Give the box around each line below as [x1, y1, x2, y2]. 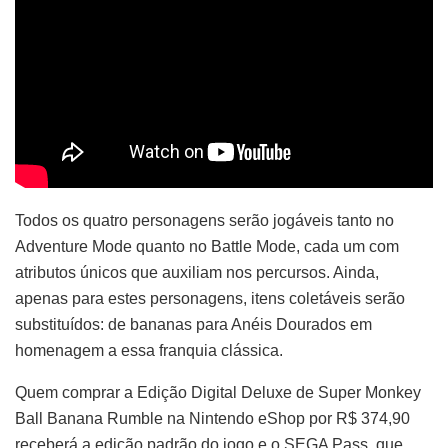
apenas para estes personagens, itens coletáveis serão [15, 289, 405, 307]
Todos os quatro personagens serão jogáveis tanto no [15, 211, 394, 229]
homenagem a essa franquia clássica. [15, 341, 283, 359]
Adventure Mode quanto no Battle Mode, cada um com [15, 237, 399, 255]
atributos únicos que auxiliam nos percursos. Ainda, [15, 263, 379, 281]
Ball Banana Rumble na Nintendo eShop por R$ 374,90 [15, 409, 410, 427]
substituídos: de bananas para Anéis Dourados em [15, 315, 372, 333]
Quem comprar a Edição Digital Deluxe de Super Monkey [15, 383, 421, 401]
